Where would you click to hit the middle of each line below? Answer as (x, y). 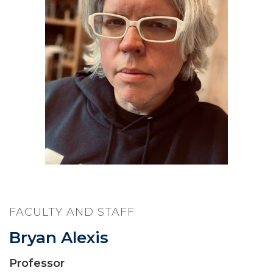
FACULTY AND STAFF (72, 212)
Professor (37, 263)
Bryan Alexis (59, 238)
